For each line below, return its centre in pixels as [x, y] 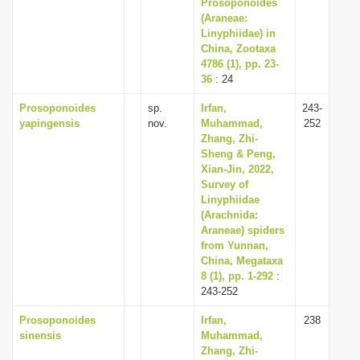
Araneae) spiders [243, 230]
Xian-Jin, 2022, [237, 169]
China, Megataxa [242, 261]
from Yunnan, [235, 245]
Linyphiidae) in [238, 33]
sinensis [40, 335]
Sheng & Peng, [238, 154]
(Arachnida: [229, 215]
